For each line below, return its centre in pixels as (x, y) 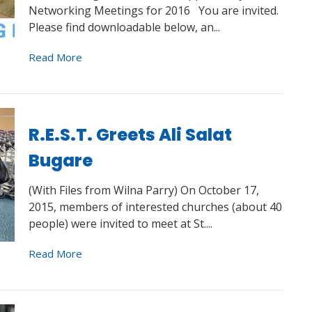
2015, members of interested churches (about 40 (155, 206)
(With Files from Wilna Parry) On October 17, (143, 190)
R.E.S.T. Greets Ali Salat (130, 135)
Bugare (60, 161)
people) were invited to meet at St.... (120, 223)
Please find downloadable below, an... (124, 27)
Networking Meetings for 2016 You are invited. (153, 10)
